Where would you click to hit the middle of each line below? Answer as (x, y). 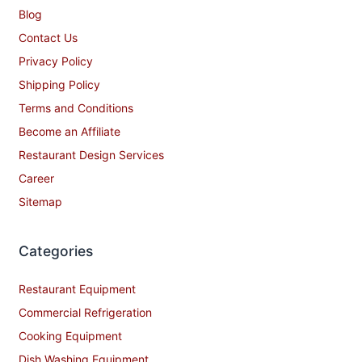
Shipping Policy (59, 85)
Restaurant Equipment (77, 289)
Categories (56, 251)
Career (36, 179)
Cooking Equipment (70, 336)
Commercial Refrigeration (85, 313)
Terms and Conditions (76, 108)
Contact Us (48, 38)
